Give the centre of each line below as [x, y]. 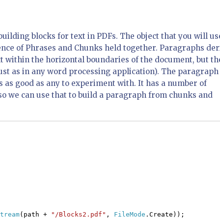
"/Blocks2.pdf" [79, 214]
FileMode [130, 214]
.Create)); [165, 214]
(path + [35, 214]
